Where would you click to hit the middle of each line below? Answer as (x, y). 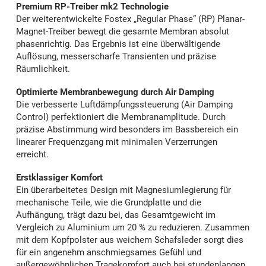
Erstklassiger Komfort (59, 178)
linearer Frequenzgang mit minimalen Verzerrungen (117, 142)
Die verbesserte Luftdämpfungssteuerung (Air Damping (124, 105)
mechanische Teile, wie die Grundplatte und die (109, 203)
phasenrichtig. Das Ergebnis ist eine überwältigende (118, 44)
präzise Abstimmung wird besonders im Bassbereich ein (127, 130)
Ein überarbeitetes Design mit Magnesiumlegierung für (123, 190)
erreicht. (32, 155)
